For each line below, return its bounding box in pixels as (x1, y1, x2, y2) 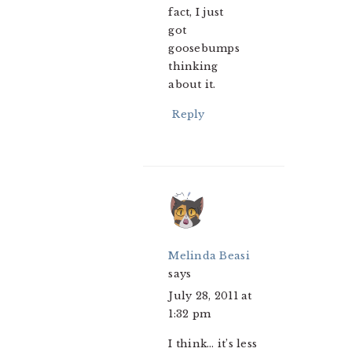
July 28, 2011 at (168, 289, 252, 303)
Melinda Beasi (168, 249, 250, 263)
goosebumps (168, 42, 240, 56)
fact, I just (168, 5, 224, 20)
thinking (168, 60, 218, 74)
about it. (168, 78, 216, 92)
